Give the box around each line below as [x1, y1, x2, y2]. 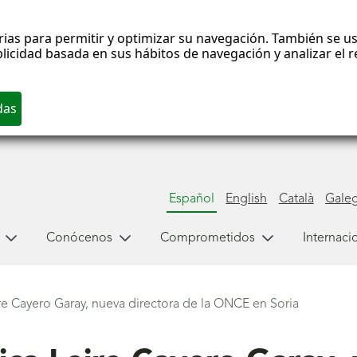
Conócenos [45, 231, 112, 245]
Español [168, 192, 214, 206]
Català [278, 192, 314, 206]
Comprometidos [159, 231, 255, 245]
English [226, 192, 268, 206]
